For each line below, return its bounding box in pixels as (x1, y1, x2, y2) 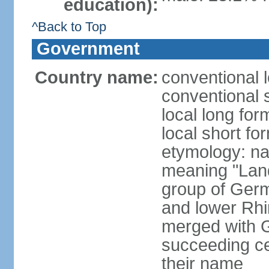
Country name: (34, 68, 159, 87)
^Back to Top (31, 19, 106, 34)
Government (36, 39, 140, 58)
